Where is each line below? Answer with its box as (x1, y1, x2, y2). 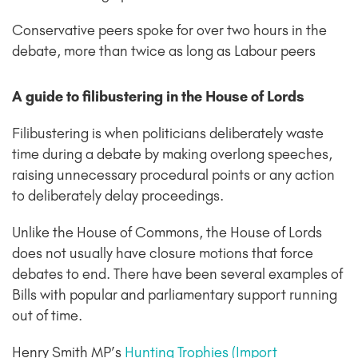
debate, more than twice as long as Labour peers (12, 42, 316, 61)
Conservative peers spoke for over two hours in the (12, 22, 327, 40)
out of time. (12, 307, 86, 325)
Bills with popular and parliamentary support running (12, 286, 337, 304)
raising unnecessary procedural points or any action (12, 166, 335, 185)
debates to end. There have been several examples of (12, 265, 343, 284)
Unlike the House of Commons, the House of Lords (12, 224, 322, 242)
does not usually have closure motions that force (12, 245, 313, 263)
